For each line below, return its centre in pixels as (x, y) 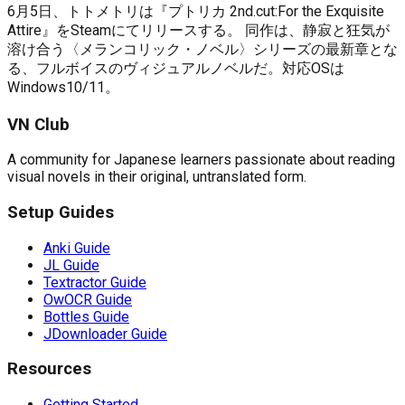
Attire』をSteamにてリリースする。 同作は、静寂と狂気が (198, 30)
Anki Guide (77, 248)
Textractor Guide (95, 282)
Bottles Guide (86, 316)
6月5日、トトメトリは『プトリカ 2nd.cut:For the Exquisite (196, 11)
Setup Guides (61, 212)
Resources (49, 369)
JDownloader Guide (105, 334)
